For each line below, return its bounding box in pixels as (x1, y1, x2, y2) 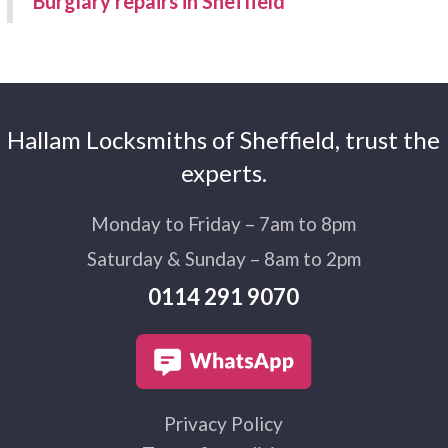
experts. (180, 158, 267, 188)
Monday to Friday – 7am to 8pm (91, 212, 357, 236)
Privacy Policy (164, 412, 284, 436)
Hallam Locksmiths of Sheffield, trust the (7, 125, 441, 155)
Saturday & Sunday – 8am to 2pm (86, 247, 361, 271)
